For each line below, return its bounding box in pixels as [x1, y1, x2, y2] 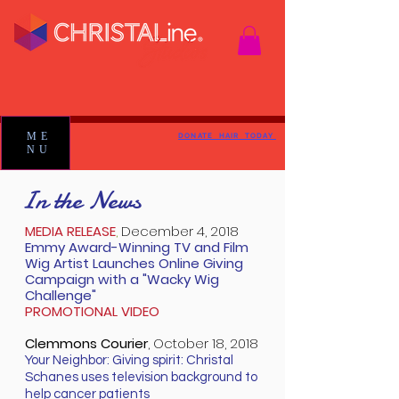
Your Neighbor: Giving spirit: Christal [25, 354, 233, 368]
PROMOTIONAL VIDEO [25, 302, 159, 322]
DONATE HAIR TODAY [178, 131, 276, 141]
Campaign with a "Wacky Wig [25, 270, 219, 289]
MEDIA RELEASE [25, 222, 116, 241]
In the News [21, 183, 141, 219]
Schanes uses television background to [25, 370, 257, 385]
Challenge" [25, 286, 96, 305]
